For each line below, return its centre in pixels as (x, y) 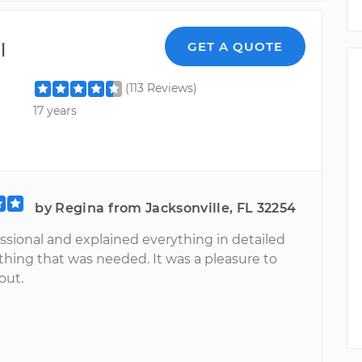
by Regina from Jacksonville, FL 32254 (166, 208)
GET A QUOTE (236, 47)
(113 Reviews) (162, 88)
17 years (55, 110)
